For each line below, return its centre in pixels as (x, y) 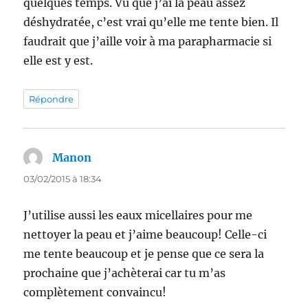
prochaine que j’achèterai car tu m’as (125, 273)
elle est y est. (58, 61)
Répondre (52, 99)
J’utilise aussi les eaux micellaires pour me (138, 216)
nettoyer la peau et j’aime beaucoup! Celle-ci (145, 235)
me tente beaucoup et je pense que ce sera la (144, 254)
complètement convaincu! (95, 293)
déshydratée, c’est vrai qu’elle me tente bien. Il (151, 22)
